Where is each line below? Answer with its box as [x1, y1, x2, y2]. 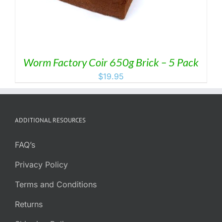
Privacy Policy [15, 159, 68, 169]
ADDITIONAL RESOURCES [15, 115, 86, 124]
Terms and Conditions [15, 179, 97, 189]
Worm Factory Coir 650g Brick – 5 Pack [23, 55, 199, 69]
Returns [15, 199, 43, 209]
